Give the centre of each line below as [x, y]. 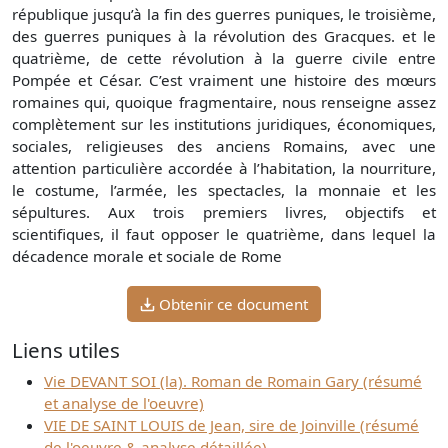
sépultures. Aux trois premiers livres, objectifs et [224, 212]
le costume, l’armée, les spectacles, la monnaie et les [224, 190]
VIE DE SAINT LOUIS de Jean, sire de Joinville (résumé [231, 425]
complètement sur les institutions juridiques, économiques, [224, 124]
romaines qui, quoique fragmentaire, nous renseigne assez [224, 102]
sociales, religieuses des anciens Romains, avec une [224, 146]
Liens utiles [66, 350]
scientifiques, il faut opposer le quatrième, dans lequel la [224, 234]
